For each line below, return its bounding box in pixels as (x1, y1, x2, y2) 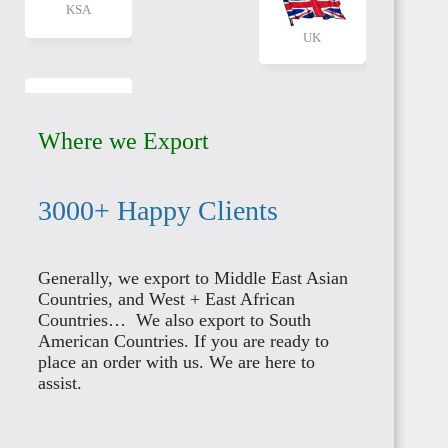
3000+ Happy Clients (37, 194, 278, 226)
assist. (37, 372, 92, 393)
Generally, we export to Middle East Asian (37, 267, 348, 288)
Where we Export (37, 127, 209, 154)
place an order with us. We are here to (37, 351, 315, 372)
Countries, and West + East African (37, 288, 295, 309)
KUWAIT (53, 407, 104, 423)
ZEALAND (278, 415, 339, 431)
